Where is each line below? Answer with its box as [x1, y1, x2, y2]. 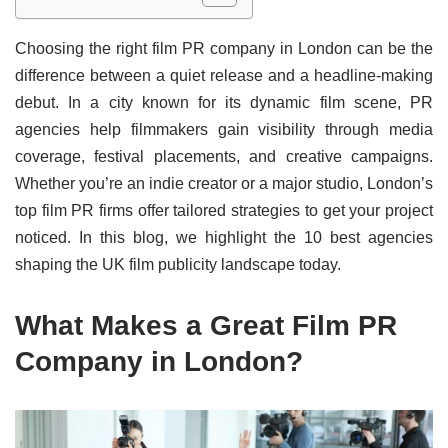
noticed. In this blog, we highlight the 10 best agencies [15, 229, 433, 247]
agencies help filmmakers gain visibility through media [15, 121, 433, 139]
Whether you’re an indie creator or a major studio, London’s [15, 175, 433, 193]
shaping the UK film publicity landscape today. [15, 256, 341, 274]
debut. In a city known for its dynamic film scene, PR [15, 94, 433, 112]
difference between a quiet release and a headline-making [15, 67, 433, 85]
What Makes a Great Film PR [15, 310, 397, 342]
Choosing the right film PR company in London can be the [15, 40, 433, 58]
